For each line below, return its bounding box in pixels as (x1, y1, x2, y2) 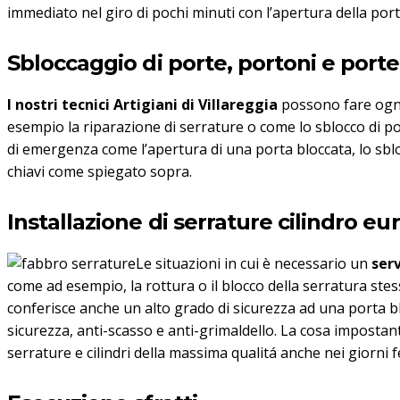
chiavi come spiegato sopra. (7, 162, 192, 182)
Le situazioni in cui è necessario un (136, 254, 371, 274)
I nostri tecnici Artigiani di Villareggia (7, 95, 278, 115)
